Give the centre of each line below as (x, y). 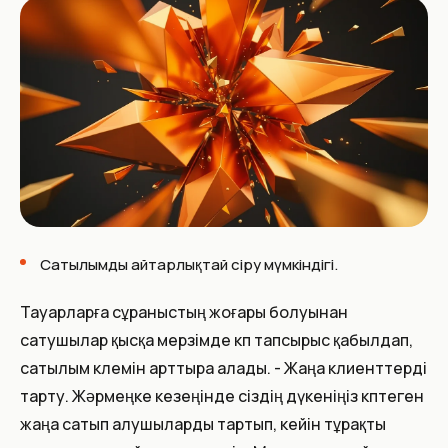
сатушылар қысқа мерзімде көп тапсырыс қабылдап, (216, 339)
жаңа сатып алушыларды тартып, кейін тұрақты (203, 423)
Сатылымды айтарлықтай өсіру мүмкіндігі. (189, 264)
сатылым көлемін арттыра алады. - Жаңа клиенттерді (223, 367)
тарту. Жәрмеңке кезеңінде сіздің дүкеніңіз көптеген (222, 395)
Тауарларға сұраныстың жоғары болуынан (184, 311)
